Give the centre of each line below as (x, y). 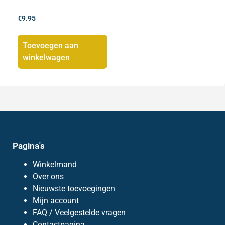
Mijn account (56, 200)
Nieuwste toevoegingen (74, 188)
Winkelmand (55, 164)
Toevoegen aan (50, 45)
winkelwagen (46, 57)
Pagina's (29, 145)
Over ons (48, 176)
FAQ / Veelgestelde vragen (79, 212)
